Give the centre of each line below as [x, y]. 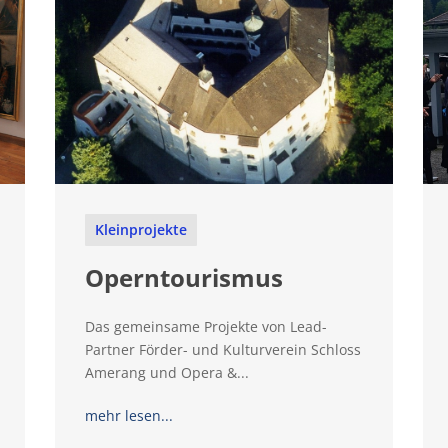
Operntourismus [183, 278]
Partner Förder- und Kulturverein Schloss [222, 350]
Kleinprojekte [140, 230]
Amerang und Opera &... [166, 373]
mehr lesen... [128, 416]
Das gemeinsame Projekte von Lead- [205, 327]
